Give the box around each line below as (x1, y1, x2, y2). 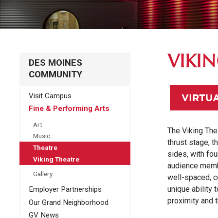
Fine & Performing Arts (28, 104, 109, 113)
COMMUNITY (28, 69, 82, 80)
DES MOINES (28, 57, 82, 68)
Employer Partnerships (28, 185, 102, 194)
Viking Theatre (33, 155, 79, 163)
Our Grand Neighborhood (28, 198, 109, 207)
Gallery (33, 170, 53, 178)
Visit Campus (28, 91, 72, 100)
